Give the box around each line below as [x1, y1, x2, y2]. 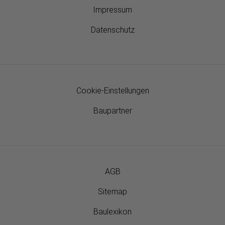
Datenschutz [90, 25, 135, 35]
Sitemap [98, 187, 127, 197]
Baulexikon [93, 207, 132, 217]
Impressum [93, 5, 132, 15]
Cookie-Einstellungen [76, 86, 149, 96]
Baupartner [93, 106, 132, 116]
